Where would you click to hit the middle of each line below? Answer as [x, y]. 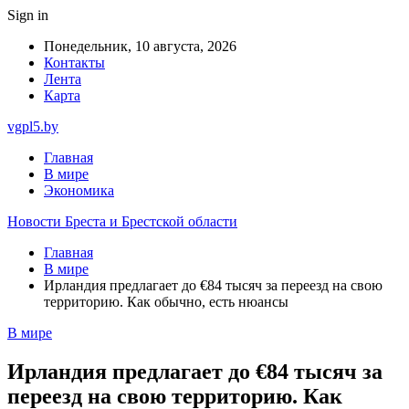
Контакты [74, 63]
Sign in [28, 15]
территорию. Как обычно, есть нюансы [166, 302]
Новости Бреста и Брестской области [122, 221]
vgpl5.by [33, 126]
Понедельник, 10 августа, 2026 [140, 46]
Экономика [79, 190]
